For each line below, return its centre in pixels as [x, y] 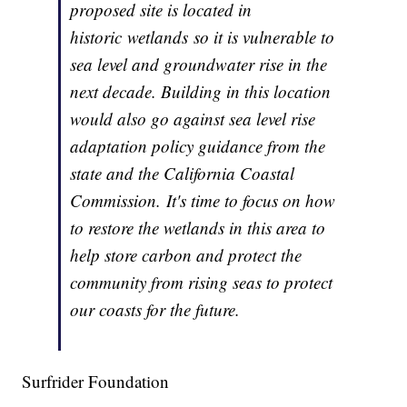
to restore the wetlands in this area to [198, 228]
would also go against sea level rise [193, 119]
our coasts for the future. [155, 310]
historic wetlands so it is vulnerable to [203, 37]
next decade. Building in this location [201, 92]
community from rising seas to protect [202, 283]
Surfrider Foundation [96, 382]
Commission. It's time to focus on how [203, 201]
